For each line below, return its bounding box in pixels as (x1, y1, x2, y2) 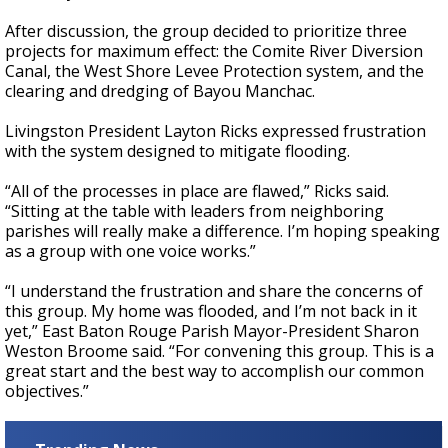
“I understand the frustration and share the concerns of (5, 280, 423, 302)
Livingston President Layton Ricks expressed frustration (5, 120, 426, 142)
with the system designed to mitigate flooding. (5, 140, 350, 162)
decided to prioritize (213, 20, 362, 42)
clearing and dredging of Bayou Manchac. (5, 80, 315, 102)
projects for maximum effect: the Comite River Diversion (5, 40, 423, 62)
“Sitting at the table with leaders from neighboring (5, 200, 384, 222)
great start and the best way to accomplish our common (5, 360, 424, 382)
